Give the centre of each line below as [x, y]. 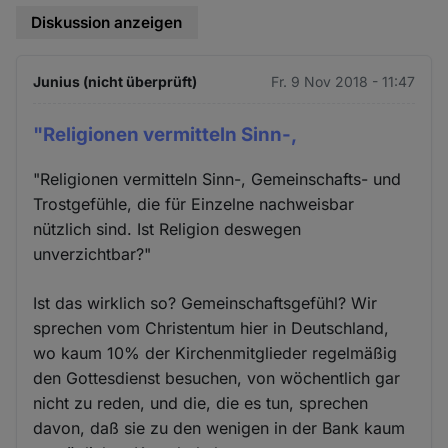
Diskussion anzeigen [107, 22]
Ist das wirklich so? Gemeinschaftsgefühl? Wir [205, 303]
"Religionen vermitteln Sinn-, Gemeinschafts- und [217, 179]
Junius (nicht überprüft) [115, 81]
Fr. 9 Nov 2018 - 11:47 [342, 81]
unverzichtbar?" [92, 254]
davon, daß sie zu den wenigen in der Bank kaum [219, 428]
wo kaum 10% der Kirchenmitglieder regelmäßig [215, 353]
